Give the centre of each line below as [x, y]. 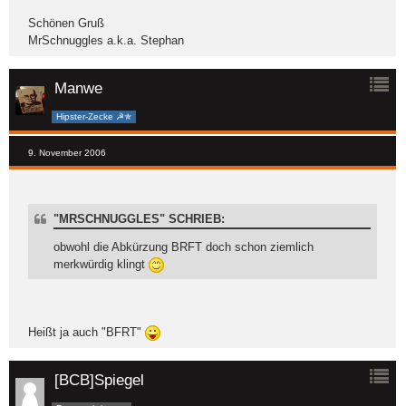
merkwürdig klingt [101, 264]
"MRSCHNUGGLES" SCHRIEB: [139, 218]
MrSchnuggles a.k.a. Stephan [106, 40]
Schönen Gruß [66, 23]
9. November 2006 [67, 152]
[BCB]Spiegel [99, 380]
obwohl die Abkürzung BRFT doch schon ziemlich [184, 246]
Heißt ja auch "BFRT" [87, 332]
